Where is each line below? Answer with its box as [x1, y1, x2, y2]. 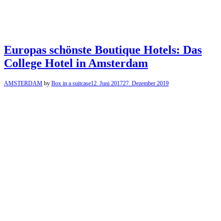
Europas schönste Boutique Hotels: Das [4, 43, 202, 56]
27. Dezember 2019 [123, 79, 169, 87]
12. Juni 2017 [91, 79, 123, 87]
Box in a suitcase [51, 79, 91, 87]
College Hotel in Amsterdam [4, 56, 148, 70]
